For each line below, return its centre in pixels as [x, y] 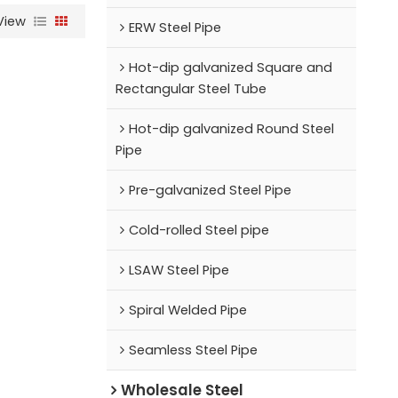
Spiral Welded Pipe [187, 310]
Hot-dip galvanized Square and [230, 67]
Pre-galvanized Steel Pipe [210, 190]
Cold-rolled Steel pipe [199, 230]
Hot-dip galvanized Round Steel [231, 128]
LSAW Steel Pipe [179, 270]
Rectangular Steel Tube [191, 88]
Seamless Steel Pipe [193, 350]
